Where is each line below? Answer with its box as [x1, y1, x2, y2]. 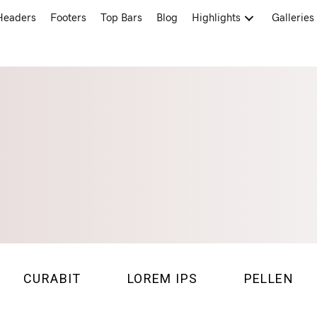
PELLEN [243, 270, 294, 286]
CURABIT [23, 270, 81, 286]
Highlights [192, 13, 241, 23]
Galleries [272, 13, 315, 23]
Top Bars [100, 13, 143, 23]
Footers [50, 13, 87, 23]
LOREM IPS [127, 270, 198, 286]
